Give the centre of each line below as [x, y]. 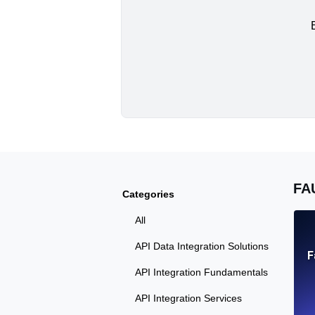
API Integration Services [188, 298]
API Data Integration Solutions [202, 246]
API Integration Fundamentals [201, 272]
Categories [148, 194]
